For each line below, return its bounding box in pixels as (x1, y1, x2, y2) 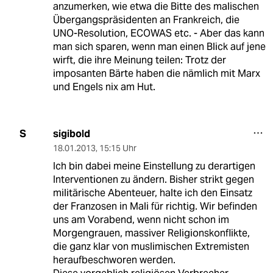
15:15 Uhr (99, 142, 136, 154)
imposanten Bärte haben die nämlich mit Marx (52, 66, 260, 80)
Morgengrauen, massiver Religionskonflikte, (52, 226, 250, 239)
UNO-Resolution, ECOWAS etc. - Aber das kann (52, 26, 264, 40)
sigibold (52, 127, 90, 140)
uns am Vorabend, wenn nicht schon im (52, 213, 229, 226)
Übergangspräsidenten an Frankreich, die (52, 13, 239, 26)
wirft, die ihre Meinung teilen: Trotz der (52, 53, 226, 66)
